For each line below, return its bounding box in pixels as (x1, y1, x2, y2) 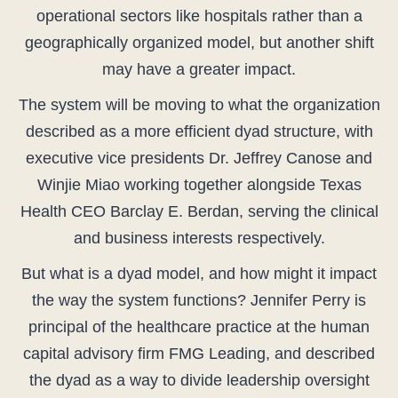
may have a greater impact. (102, 60, 296, 79)
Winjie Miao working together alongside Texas (36, 176, 362, 195)
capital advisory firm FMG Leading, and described (23, 345, 375, 363)
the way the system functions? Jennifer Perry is (32, 291, 366, 310)
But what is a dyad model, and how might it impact (21, 265, 377, 283)
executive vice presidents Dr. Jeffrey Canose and (26, 149, 372, 168)
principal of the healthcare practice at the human (28, 318, 370, 337)
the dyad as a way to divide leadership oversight (28, 371, 370, 390)
